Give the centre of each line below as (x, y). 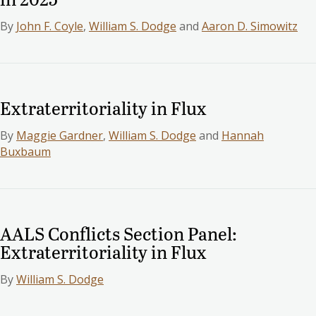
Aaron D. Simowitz (250, 26)
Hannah (243, 136)
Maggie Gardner (60, 136)
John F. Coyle (50, 26)
